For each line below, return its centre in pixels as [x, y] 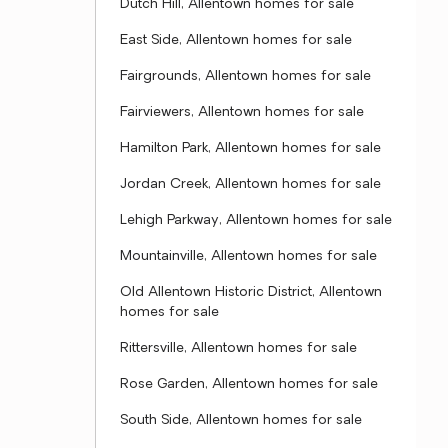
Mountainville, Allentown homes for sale [248, 256]
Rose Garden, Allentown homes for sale [249, 384]
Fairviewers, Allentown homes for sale [242, 112]
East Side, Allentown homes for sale [236, 40]
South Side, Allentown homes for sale [241, 420]
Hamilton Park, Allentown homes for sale [250, 148]
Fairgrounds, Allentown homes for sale [245, 76]
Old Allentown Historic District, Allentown [251, 292]
